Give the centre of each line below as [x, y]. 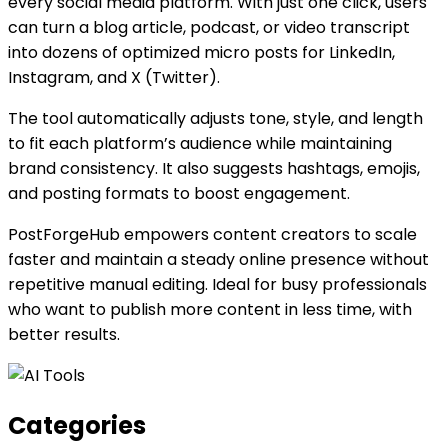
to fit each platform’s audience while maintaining [200, 143]
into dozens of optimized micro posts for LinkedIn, [201, 52]
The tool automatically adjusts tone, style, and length [215, 118]
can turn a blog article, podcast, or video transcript [209, 27]
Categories [77, 425]
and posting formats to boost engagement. [179, 193]
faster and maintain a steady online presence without [218, 259]
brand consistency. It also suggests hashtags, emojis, [214, 168]
